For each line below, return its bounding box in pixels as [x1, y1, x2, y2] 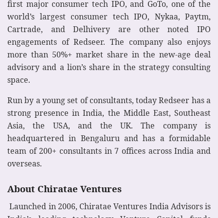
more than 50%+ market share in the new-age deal [7, 49, 211, 60]
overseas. [7, 158, 42, 169]
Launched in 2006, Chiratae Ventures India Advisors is [9, 201, 211, 212]
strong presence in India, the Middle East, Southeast [7, 108, 211, 119]
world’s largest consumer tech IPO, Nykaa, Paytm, [7, 11, 211, 22]
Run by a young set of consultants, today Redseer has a [7, 95, 211, 106]
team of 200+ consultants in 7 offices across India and [7, 145, 211, 157]
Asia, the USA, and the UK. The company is [7, 120, 211, 131]
